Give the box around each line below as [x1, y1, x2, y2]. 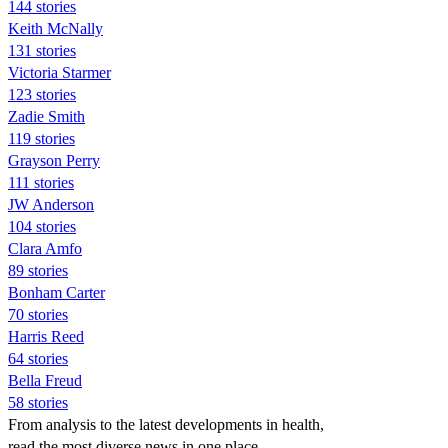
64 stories [8, 349, 68, 367]
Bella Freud [8, 371, 82, 389]
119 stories [8, 129, 75, 147]
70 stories [8, 305, 68, 323]
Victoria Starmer [8, 63, 111, 81]
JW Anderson [8, 195, 94, 213]
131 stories [8, 41, 76, 59]
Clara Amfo [8, 239, 82, 257]
